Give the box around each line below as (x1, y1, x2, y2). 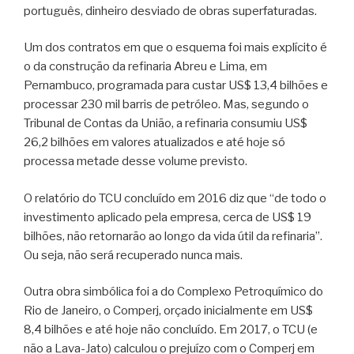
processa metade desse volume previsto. (24, 154, 247, 169)
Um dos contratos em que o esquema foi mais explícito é (24, 40, 327, 55)
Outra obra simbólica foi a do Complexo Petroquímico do (24, 284, 323, 299)
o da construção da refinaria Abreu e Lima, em (24, 59, 267, 74)
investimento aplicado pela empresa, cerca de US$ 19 (24, 209, 311, 224)
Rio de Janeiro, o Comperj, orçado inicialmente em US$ (24, 303, 313, 318)
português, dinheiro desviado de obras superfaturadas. (24, 3, 317, 18)
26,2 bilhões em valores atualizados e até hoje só (24, 135, 285, 150)
